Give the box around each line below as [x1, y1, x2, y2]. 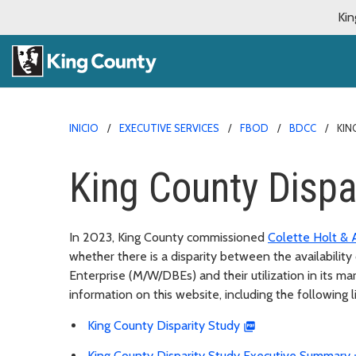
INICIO [69, 121, 99, 134]
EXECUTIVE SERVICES [119, 121, 219, 134]
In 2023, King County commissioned [69, 229, 268, 245]
